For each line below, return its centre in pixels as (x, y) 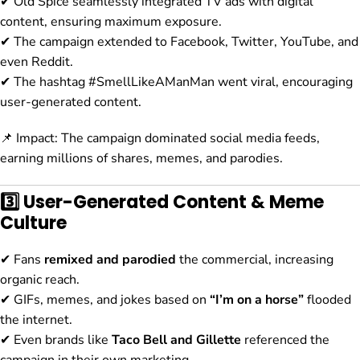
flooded (327, 300)
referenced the (285, 340)
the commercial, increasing (255, 260)
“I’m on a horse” (257, 300)
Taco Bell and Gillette (176, 340)
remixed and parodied (110, 260)
